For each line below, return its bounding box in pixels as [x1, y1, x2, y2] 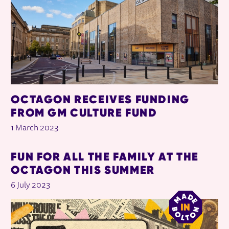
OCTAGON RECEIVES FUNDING [11, 91, 190, 106]
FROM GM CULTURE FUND [11, 105, 157, 120]
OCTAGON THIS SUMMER [11, 162, 155, 177]
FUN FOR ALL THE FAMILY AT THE [11, 149, 199, 164]
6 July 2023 [11, 181, 51, 190]
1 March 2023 [11, 124, 59, 132]
